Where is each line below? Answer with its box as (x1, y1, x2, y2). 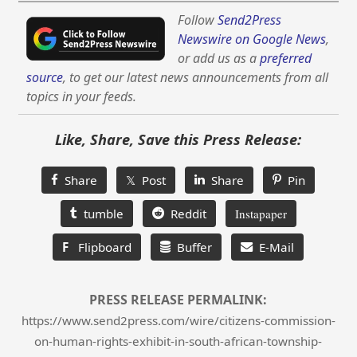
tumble (76, 206, 124, 222)
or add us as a (178, 49, 261, 68)
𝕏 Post (126, 172, 167, 189)
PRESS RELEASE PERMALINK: (89, 291, 268, 309)
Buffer (171, 239, 213, 256)
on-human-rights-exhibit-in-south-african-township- (34, 333, 323, 350)
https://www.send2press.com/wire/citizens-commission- (21, 312, 335, 329)
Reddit (163, 206, 206, 222)
